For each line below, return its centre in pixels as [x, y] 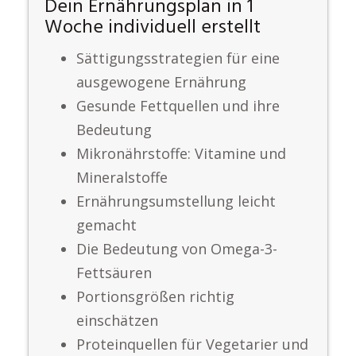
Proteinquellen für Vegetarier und [192, 344]
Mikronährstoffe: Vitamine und [181, 153]
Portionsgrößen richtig [155, 296]
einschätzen [117, 320]
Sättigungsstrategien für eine [178, 58]
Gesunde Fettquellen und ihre [178, 106]
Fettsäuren [114, 273]
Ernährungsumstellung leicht [176, 201]
